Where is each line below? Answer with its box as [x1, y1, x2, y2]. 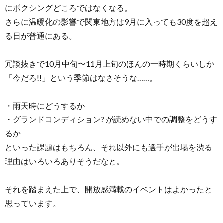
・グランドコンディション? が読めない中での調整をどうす [5, 114, 217, 124]
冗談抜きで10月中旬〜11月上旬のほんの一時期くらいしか [5, 58, 214, 68]
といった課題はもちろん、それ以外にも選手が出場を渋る [5, 142, 212, 152]
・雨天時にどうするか [5, 100, 85, 110]
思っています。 [5, 198, 61, 208]
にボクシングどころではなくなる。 [5, 2, 132, 12]
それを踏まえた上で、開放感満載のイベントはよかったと [5, 184, 212, 194]
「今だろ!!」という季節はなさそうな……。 [5, 72, 157, 82]
